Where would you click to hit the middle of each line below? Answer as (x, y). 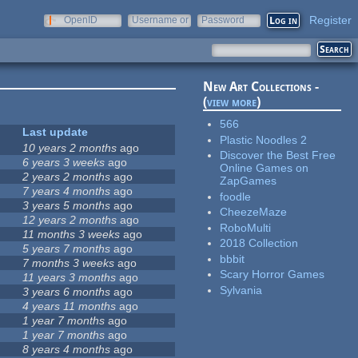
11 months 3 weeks (72, 235)
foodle (236, 196)
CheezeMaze (254, 212)
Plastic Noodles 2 (264, 139)
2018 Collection (259, 243)
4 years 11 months (70, 306)
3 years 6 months (67, 292)
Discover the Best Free (278, 155)
